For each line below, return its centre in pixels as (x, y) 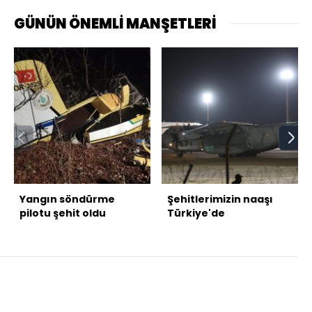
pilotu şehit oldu (63, 213)
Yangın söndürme (67, 199)
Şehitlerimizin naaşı (220, 199)
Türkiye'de (196, 213)
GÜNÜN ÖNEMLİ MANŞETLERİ (115, 23)
